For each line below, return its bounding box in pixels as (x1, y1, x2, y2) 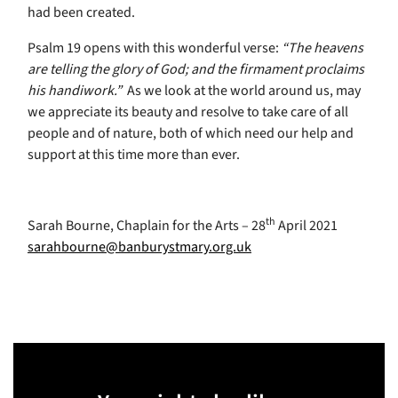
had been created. (28, 3, 138, 23)
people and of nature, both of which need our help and (28, 123, 354, 144)
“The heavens (282, 38, 363, 59)
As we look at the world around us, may (122, 81, 361, 101)
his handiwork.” (28, 81, 122, 101)
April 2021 (275, 216, 362, 236)
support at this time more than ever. (28, 145, 240, 165)
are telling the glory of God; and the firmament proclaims (28, 60, 364, 80)
